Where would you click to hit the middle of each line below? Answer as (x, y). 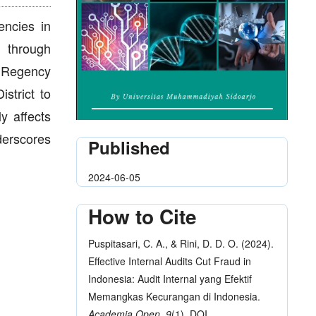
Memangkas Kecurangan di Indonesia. (174, 296)
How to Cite (142, 217)
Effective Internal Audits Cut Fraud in (170, 261)
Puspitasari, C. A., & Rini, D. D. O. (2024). (181, 243)
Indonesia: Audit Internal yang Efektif (170, 278)
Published (129, 148)
